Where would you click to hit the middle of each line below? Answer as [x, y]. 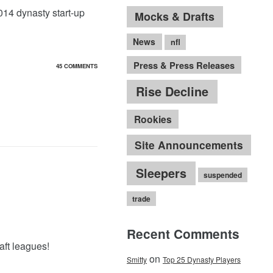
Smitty [136, 260]
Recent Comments [183, 233]
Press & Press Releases [184, 65]
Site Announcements [189, 145]
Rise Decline [172, 91]
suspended [222, 175]
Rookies [153, 119]
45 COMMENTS [76, 66]
